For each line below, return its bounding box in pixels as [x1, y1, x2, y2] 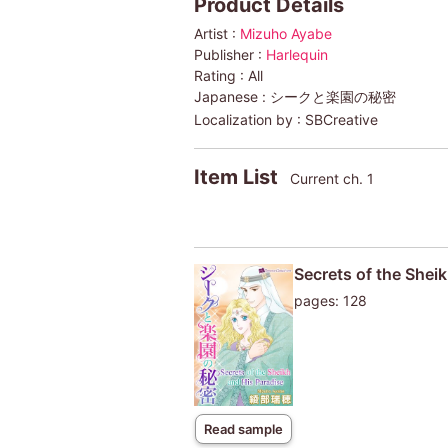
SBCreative [304, 110, 378, 128]
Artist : [193, 24, 240, 42]
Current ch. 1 [289, 169, 374, 187]
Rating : [193, 66, 248, 84]
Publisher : [193, 45, 266, 63]
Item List [193, 164, 283, 189]
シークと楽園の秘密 [269, 87, 396, 105]
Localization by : [193, 110, 305, 128]
